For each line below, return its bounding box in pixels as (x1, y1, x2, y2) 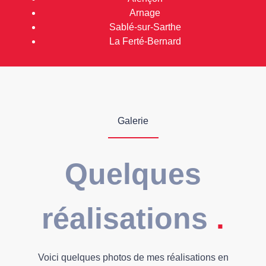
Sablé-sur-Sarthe (109, 22, 181, 32)
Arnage (129, 8, 160, 18)
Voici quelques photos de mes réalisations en (37, 252, 229, 262)
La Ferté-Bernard (109, 36, 181, 46)
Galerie (118, 116, 148, 126)
